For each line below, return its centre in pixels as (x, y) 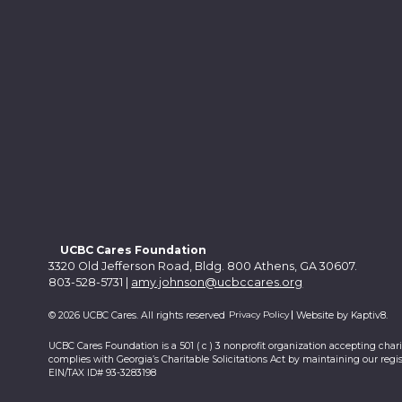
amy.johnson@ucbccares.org (217, 282)
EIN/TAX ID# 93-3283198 (103, 373)
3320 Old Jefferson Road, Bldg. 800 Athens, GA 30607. (203, 266)
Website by (324, 315)
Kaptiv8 (369, 315)
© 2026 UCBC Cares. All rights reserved (137, 315)
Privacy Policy (258, 314)
